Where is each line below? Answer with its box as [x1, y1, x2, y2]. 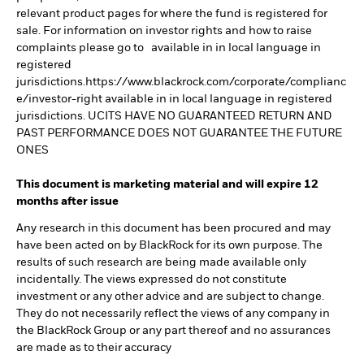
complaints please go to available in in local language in [16, 42, 321, 54]
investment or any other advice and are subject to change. [16, 291, 324, 302]
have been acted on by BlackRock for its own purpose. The [16, 240, 323, 251]
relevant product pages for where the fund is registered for [16, 8, 327, 19]
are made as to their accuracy [16, 342, 171, 353]
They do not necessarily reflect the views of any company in [16, 308, 330, 319]
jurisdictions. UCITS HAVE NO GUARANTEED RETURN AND [16, 110, 332, 122]
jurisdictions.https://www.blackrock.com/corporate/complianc [16, 76, 346, 88]
